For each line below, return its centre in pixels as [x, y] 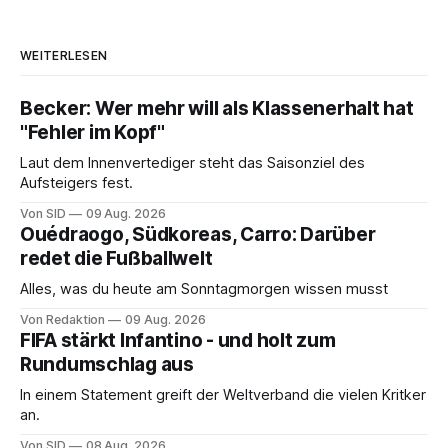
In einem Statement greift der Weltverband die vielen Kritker [223, 394]
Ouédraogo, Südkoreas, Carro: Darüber [198, 234]
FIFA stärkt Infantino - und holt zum [178, 340]
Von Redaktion [63, 319]
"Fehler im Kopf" [92, 132]
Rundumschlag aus [107, 364]
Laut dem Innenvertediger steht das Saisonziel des [192, 162]
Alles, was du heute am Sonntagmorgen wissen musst [204, 288]
